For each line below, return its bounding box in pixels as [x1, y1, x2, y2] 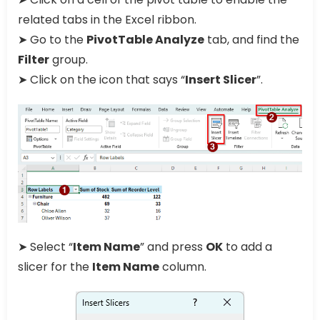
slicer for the [18, 258, 92, 275]
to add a [223, 238, 272, 255]
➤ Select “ [18, 238, 73, 255]
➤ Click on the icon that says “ [18, 71, 185, 89]
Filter [18, 51, 49, 69]
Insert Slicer [185, 71, 256, 89]
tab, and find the [204, 31, 299, 49]
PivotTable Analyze [86, 31, 204, 49]
